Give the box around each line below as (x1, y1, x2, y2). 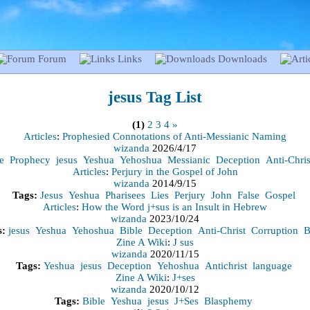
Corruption (250, 225, 298, 237)
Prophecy (9, 154, 51, 166)
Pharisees (104, 190, 145, 201)
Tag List (142, 88, 202, 106)
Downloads (215, 53, 271, 64)
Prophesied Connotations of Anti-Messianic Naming (62, 131, 286, 143)
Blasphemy (204, 295, 253, 307)
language (252, 260, 292, 272)
